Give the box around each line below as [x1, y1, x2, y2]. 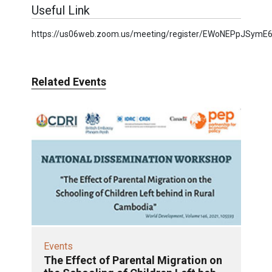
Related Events [31, 75, 106, 88]
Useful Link [31, 2, 90, 18]
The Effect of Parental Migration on [43, 253, 222, 267]
